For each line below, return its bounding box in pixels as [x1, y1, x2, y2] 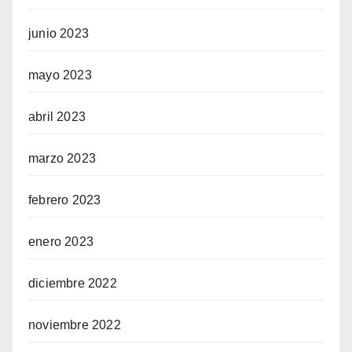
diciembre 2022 [28, 277, 117, 291]
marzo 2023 [28, 152, 96, 166]
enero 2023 [28, 235, 93, 249]
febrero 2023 [28, 193, 101, 207]
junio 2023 [28, 27, 89, 41]
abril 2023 [28, 110, 86, 124]
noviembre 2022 [28, 318, 121, 332]
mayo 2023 [28, 68, 92, 82]
